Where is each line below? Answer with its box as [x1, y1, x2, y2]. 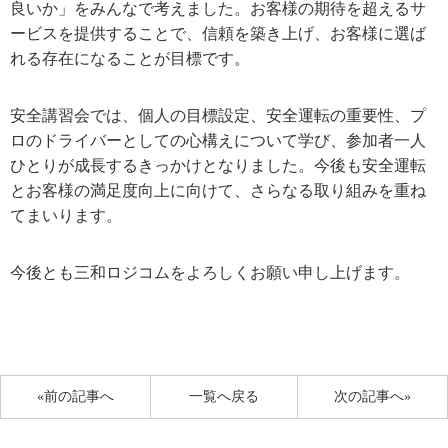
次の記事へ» [334, 389, 412, 405]
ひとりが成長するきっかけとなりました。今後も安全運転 [10, 156, 426, 174]
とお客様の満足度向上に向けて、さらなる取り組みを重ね [10, 181, 426, 199]
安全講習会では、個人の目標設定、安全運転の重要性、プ [10, 106, 426, 124]
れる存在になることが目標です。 [10, 49, 250, 67]
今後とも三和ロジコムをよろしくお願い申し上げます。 [10, 263, 410, 281]
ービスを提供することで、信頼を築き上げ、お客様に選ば [10, 24, 426, 42]
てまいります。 [10, 206, 122, 224]
